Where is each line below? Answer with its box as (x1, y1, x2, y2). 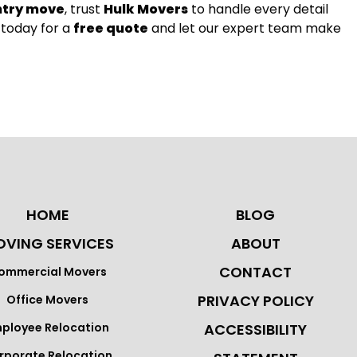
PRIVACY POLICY (197, 291, 314, 311)
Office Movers (6, 292, 88, 308)
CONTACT (219, 262, 292, 282)
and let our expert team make (148, 19, 341, 37)
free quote (73, 19, 148, 37)
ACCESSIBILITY (204, 320, 307, 339)
